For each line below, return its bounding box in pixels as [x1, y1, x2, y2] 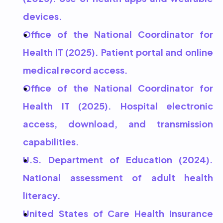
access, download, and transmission [23, 116, 213, 130]
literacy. [23, 188, 61, 202]
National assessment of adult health [23, 170, 213, 184]
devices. [23, 8, 62, 23]
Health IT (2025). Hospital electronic [23, 98, 213, 112]
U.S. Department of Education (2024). [23, 152, 213, 166]
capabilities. [23, 134, 79, 148]
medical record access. [23, 62, 128, 77]
